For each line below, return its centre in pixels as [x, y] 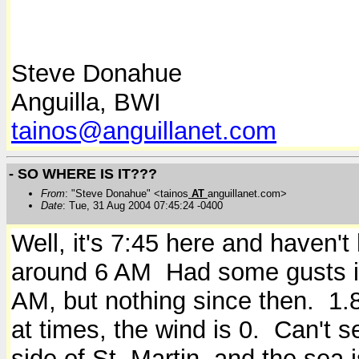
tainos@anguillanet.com [144, 131]
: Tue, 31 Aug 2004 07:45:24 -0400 [143, 205]
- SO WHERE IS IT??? [83, 173]
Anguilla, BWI [86, 103]
